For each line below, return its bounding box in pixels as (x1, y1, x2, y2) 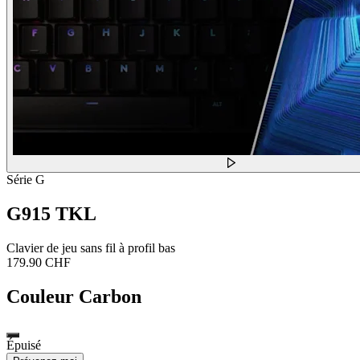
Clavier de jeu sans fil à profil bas (6, 240, 175, 255)
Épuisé (6, 337, 41, 352)
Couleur (6, 285, 74, 307)
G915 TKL (6, 203, 96, 225)
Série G (6, 173, 45, 187)
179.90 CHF (6, 255, 71, 269)
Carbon (79, 285, 141, 307)
